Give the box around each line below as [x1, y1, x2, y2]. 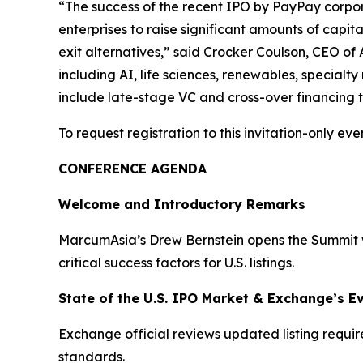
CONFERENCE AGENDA [58, 160, 207, 177]
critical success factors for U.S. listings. [58, 254, 294, 271]
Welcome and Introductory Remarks [58, 196, 305, 212]
